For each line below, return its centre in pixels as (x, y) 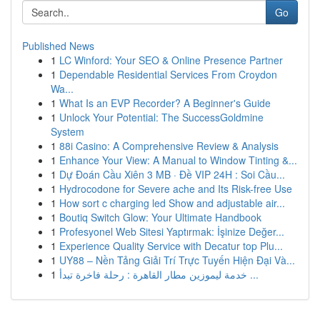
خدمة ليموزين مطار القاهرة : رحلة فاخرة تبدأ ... (253, 274)
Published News (58, 46)
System (67, 131)
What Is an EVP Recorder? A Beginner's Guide (165, 103)
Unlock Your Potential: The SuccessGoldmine (161, 117)
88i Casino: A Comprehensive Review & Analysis (169, 146)
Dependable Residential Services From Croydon (168, 74)
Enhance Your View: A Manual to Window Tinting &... (178, 160)
